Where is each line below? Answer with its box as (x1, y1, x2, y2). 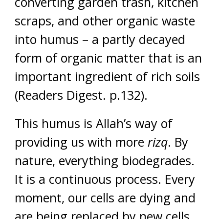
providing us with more (15, 133, 148, 150)
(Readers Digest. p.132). (15, 87, 148, 103)
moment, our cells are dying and (15, 189, 196, 206)
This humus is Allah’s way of (15, 115, 173, 131)
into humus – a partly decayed (15, 31, 185, 47)
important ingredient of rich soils (15, 68, 200, 85)
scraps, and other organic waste (15, 12, 195, 29)
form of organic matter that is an (15, 49, 202, 66)
